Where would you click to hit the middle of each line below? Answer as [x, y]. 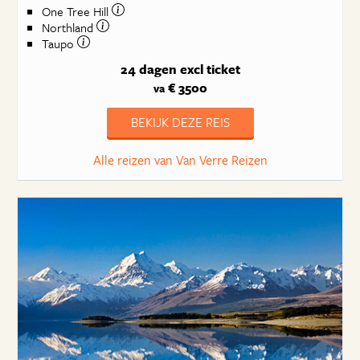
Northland [69, 28]
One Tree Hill [76, 12]
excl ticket [210, 69]
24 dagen [148, 69]
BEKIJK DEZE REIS [180, 122]
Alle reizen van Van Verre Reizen [180, 160]
